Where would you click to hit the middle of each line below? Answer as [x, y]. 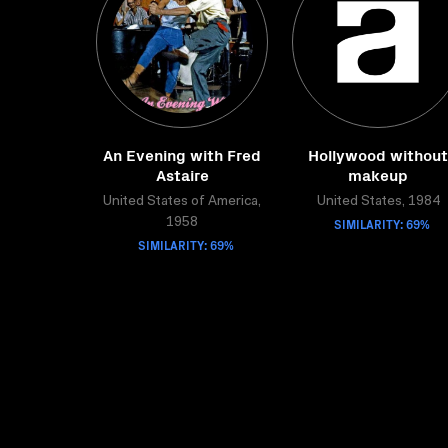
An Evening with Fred [182, 154]
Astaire [182, 174]
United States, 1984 [378, 202]
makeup [378, 174]
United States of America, [182, 202]
